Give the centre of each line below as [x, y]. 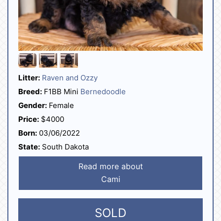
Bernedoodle [103, 91]
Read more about [110, 166]
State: [29, 147]
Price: [29, 119]
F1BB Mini [61, 91]
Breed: [30, 91]
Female [60, 105]
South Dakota [64, 147]
